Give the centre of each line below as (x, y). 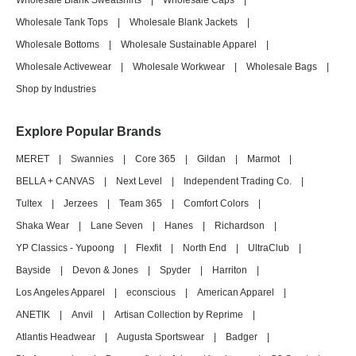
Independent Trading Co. (238, 181)
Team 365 (141, 203)
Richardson (240, 226)
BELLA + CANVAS (55, 181)
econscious (151, 292)
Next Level (139, 181)
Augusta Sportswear (161, 337)
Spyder (175, 270)
